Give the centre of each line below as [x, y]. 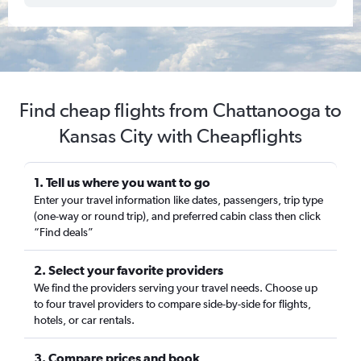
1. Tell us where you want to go [122, 182]
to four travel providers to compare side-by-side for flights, [172, 304]
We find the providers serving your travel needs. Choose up [176, 288]
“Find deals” [64, 232]
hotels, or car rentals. [84, 320]
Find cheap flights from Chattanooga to [180, 110]
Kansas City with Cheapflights [180, 136]
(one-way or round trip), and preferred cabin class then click [177, 216]
